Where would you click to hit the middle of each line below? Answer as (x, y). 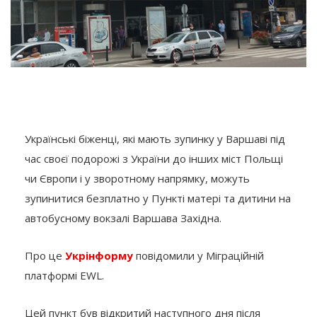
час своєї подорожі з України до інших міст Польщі (154, 158)
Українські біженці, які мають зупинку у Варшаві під (155, 138)
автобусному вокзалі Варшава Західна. (123, 218)
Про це (45, 255)
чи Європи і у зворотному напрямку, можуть (137, 178)
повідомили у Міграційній (198, 255)
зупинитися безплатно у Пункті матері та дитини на (158, 198)
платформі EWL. (64, 275)
